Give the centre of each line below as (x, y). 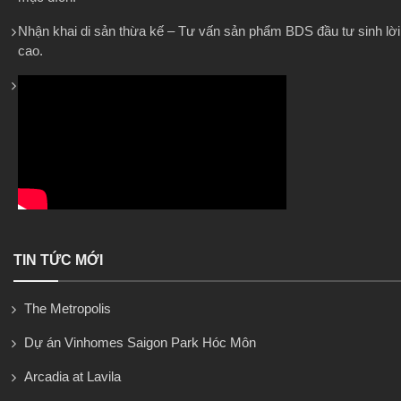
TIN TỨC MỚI (58, 260)
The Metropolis (68, 308)
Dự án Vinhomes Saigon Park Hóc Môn (140, 342)
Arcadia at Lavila (73, 376)
